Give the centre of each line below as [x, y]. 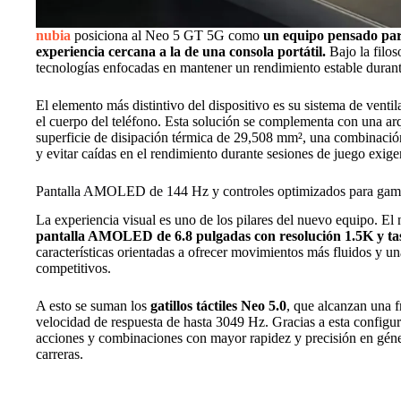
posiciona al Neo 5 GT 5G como [167, 35]
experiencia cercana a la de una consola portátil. [183, 51]
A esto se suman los [93, 306]
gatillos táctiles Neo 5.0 [218, 306]
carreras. [60, 354]
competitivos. [73, 269]
